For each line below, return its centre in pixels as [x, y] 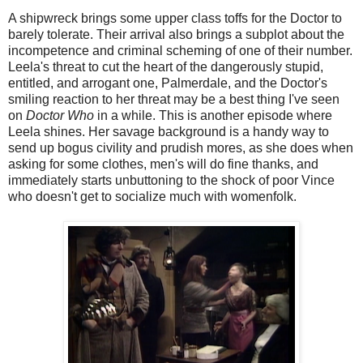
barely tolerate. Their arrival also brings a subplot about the [176, 34]
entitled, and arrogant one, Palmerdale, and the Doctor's [168, 83]
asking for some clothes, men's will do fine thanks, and [163, 164]
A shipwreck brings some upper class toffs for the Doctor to [175, 18]
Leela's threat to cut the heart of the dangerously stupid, [166, 66]
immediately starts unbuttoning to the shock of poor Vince [171, 180]
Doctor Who [60, 115]
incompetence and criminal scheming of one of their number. [180, 50]
